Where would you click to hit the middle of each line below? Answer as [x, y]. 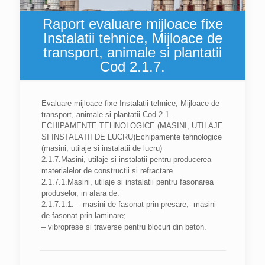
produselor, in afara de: [80, 193]
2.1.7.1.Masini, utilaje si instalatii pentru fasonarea [127, 182]
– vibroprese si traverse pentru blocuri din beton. [124, 227]
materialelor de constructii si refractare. [108, 171]
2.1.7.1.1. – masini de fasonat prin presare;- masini [128, 204]
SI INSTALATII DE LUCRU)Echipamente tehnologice [131, 137]
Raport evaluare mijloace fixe [132, 24]
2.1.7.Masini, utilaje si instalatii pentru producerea [126, 159]
